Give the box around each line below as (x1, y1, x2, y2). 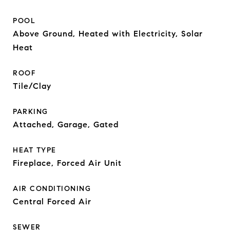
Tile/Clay (13, 81, 51, 91)
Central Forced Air (13, 197, 91, 206)
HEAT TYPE (13, 146, 56, 155)
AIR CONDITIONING (13, 184, 91, 193)
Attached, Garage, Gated (13, 120, 119, 129)
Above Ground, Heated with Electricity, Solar (13, 29, 203, 39)
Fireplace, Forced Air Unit (13, 158, 122, 168)
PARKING (13, 107, 48, 116)
